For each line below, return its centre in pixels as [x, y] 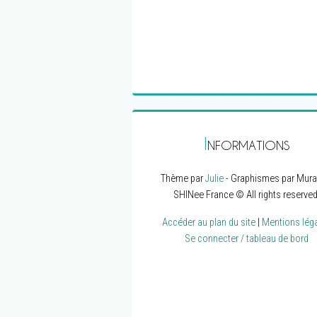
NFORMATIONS [249, 145]
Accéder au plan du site [209, 223]
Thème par [183, 179]
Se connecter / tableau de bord [247, 239]
